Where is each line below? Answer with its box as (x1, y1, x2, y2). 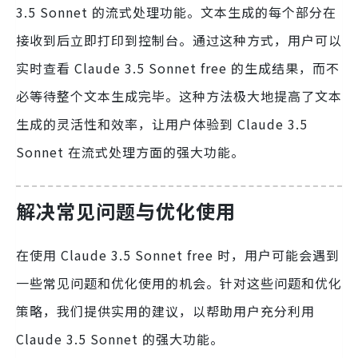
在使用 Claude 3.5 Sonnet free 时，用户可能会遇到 (16, 245, 340, 265)
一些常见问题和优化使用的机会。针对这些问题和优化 (16, 272, 342, 292)
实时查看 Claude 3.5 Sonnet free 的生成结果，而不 (16, 58, 340, 78)
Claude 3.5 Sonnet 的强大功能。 (16, 328, 224, 348)
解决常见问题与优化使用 (16, 196, 236, 225)
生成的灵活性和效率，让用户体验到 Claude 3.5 (16, 113, 308, 133)
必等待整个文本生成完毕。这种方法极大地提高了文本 (16, 86, 342, 105)
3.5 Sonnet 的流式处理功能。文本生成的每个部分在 (16, 2, 336, 22)
